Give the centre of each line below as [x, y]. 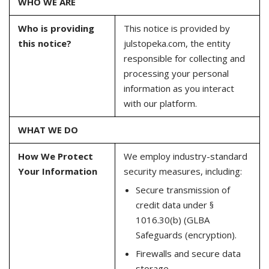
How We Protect [55, 156]
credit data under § [174, 204]
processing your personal [176, 73]
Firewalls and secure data [188, 253]
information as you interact [179, 88]
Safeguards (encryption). [186, 234]
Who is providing [56, 28]
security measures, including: [183, 171]
